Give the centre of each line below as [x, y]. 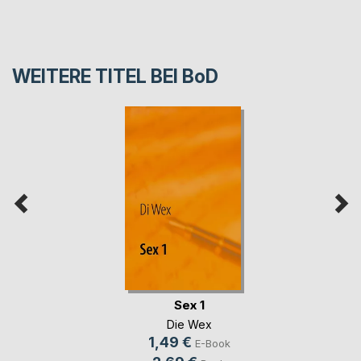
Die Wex [189, 325]
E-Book [212, 344]
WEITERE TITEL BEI [97, 77]
